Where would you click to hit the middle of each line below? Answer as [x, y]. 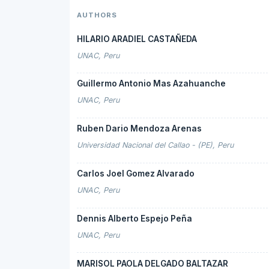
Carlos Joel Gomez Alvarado [136, 173]
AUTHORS [97, 15]
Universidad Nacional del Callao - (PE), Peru [155, 145]
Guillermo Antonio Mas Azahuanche [151, 84]
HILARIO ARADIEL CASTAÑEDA [137, 39]
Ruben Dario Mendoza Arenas [139, 129]
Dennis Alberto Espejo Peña [134, 218]
